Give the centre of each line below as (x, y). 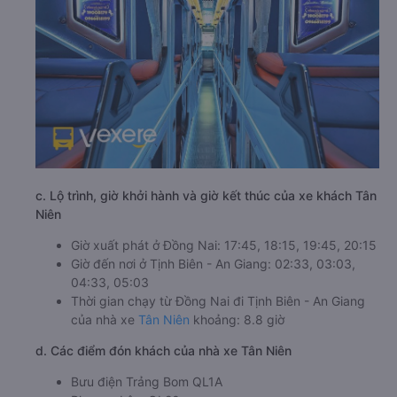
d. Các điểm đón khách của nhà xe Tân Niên (163, 351)
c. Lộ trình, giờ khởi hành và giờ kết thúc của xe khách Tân (206, 196)
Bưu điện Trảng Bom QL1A (147, 382)
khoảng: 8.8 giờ (237, 320)
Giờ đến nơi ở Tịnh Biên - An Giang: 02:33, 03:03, (213, 264)
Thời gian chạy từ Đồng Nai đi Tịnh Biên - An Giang (218, 301)
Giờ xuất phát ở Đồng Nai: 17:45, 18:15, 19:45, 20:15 (224, 245)
